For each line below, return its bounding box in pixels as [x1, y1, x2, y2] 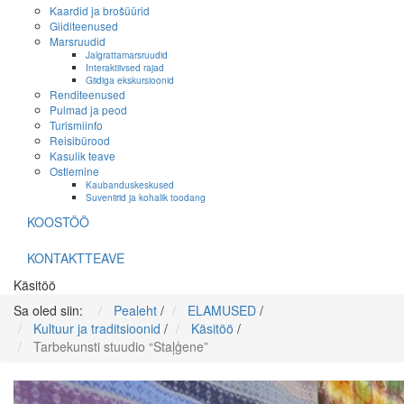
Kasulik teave [50, 148, 115, 164]
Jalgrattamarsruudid [86, 48, 168, 62]
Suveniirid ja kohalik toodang [86, 190, 206, 205]
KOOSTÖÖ [27, 213, 89, 232]
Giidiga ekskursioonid [86, 73, 174, 87]
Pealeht [114, 301, 157, 320]
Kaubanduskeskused [86, 178, 174, 192]
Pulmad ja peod [50, 102, 127, 118]
